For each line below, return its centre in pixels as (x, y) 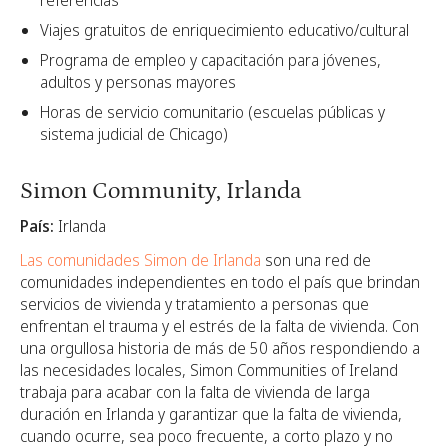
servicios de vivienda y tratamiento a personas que (194, 303)
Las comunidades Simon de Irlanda (140, 259)
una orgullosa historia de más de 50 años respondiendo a (220, 347)
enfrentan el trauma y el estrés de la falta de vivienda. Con (219, 325)
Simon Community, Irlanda (161, 191)
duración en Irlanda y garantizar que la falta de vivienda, (211, 413)
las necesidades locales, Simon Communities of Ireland (209, 369)
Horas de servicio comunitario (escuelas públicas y (212, 112)
